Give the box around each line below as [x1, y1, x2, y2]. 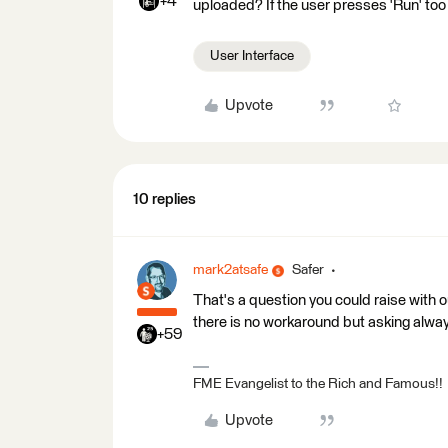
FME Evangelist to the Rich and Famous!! [193, 377, 443, 391]
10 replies [133, 192, 196, 207]
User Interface [210, 49, 294, 63]
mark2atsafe [193, 263, 268, 277]
